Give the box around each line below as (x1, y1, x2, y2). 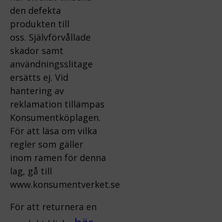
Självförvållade (29, 31, 91, 43)
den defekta (10, 4, 61, 16)
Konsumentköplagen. (10, 111, 101, 123)
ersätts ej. (10, 71, 55, 83)
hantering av (10, 84, 64, 97)
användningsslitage (10, 57, 93, 70)
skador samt (10, 44, 63, 56)
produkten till (10, 17, 69, 30)
